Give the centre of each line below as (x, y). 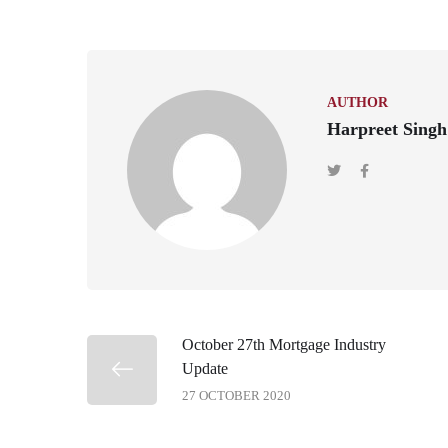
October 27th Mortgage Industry (284, 344)
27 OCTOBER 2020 (236, 395)
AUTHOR (357, 102)
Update (205, 368)
